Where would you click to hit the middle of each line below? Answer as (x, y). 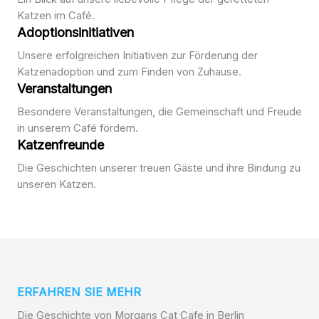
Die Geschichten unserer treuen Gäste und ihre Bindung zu (159, 168)
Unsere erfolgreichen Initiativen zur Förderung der (137, 56)
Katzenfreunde (61, 145)
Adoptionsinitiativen (75, 32)
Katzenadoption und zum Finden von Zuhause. (129, 72)
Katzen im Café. (56, 16)
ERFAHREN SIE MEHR (79, 292)
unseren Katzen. (57, 184)
